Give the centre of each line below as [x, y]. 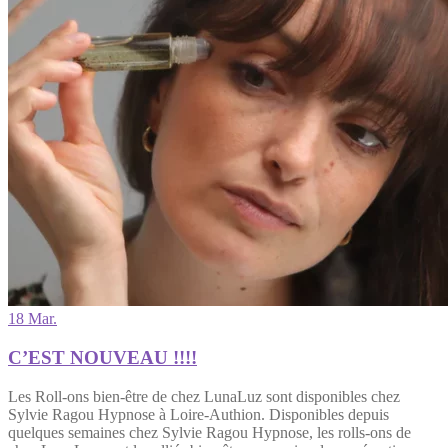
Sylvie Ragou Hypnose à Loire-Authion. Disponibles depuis [198, 414]
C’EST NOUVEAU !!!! [102, 358]
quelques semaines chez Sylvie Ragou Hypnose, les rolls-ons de [209, 432]
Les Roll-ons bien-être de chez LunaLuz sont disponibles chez [204, 396]
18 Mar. [32, 319]
